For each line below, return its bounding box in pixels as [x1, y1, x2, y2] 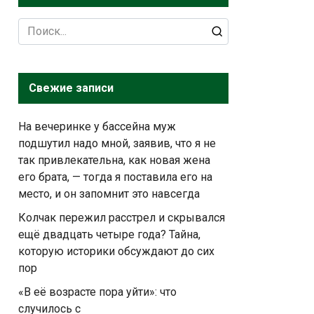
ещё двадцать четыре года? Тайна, [18, 228, 200, 241]
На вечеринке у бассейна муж [18, 120, 176, 133]
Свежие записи [29, 81, 114, 95]
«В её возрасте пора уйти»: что [18, 285, 177, 299]
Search [18, 19, 51, 32]
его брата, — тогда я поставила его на [18, 170, 212, 184]
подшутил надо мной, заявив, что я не [18, 137, 216, 150]
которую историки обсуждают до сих [18, 245, 214, 258]
